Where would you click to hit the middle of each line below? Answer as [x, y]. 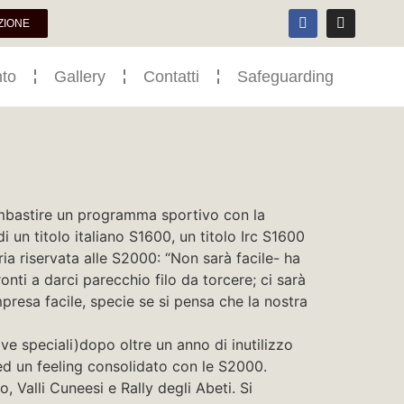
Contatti [171, 77]
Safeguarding [285, 77]
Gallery [79, 77]
